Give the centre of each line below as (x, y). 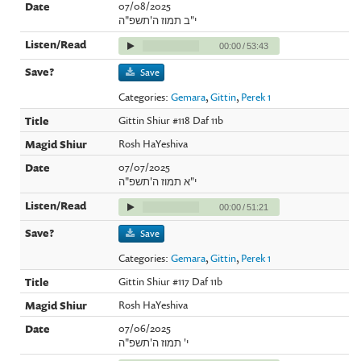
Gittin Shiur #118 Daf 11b (171, 120)
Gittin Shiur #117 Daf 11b (171, 281)
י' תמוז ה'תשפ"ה (154, 342)
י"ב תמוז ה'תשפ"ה (158, 20)
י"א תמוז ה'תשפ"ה (158, 181)
